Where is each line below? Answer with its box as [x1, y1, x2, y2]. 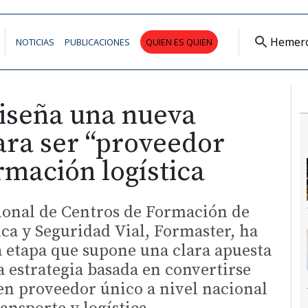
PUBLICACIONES [65, 35, 130, 48]
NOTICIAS [16, 35, 54, 48]
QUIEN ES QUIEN [146, 35, 212, 48]
